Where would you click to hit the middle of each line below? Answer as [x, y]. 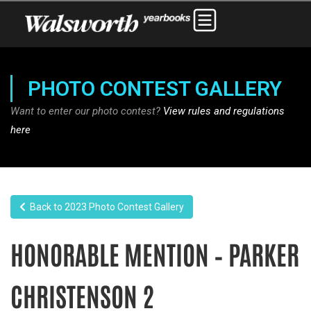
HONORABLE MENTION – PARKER [155, 253]
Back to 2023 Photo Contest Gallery [105, 207]
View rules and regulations [224, 111]
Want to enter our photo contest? [87, 111]
